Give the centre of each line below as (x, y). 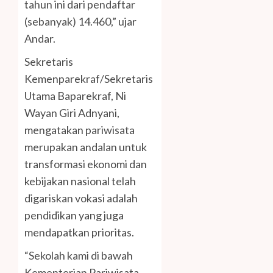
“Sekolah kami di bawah (79, 256)
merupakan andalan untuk (86, 147)
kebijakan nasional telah (80, 181)
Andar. (40, 39)
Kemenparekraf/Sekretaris (89, 79)
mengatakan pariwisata (80, 130)
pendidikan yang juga (74, 215)
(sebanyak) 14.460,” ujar (80, 22)
